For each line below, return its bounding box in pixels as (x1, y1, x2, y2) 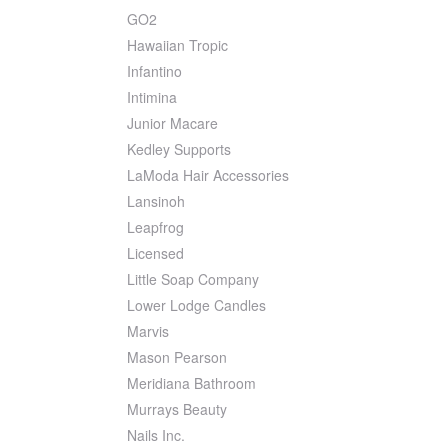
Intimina (127, 87, 177, 108)
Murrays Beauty (127, 399, 227, 420)
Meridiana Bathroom (127, 373, 256, 394)
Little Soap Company (127, 269, 259, 290)
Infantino (127, 61, 182, 82)
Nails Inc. (127, 425, 185, 446)
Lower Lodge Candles (127, 295, 266, 316)
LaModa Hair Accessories (127, 165, 289, 186)
